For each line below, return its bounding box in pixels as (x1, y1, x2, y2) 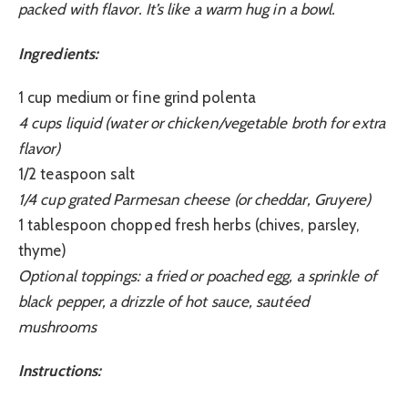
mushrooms (18, 318, 97, 337)
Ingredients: (18, 44, 99, 63)
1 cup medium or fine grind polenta (18, 88, 256, 107)
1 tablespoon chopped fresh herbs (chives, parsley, (18, 216, 360, 235)
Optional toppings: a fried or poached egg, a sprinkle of (18, 267, 377, 286)
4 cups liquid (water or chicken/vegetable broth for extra (18, 114, 385, 133)
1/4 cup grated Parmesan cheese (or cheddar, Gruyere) (18, 190, 372, 209)
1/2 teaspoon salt (18, 165, 136, 184)
